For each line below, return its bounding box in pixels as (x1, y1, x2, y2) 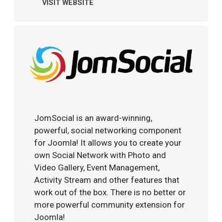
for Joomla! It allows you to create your (34, 137, 182, 148)
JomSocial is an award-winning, (34, 112, 153, 123)
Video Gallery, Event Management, (34, 162, 160, 172)
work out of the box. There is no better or (34, 187, 186, 197)
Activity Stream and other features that (34, 174, 180, 185)
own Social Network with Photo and (34, 150, 166, 160)
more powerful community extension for (34, 199, 185, 210)
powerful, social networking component (34, 125, 182, 135)
